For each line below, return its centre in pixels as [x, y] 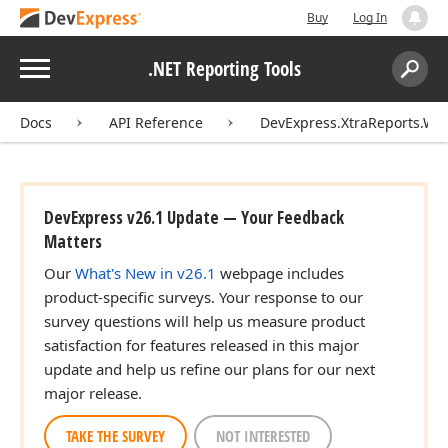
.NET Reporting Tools [224, 68]
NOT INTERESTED [263, 436]
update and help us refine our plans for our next [209, 369]
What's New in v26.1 [145, 273]
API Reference [156, 122]
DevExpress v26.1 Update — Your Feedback [194, 217]
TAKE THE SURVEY [115, 436]
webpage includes [280, 273]
